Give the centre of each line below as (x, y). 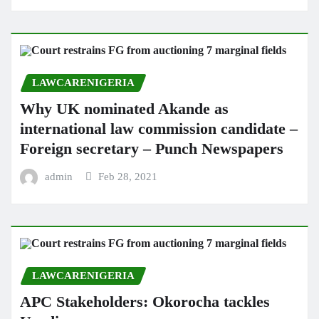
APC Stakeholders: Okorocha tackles (145, 301)
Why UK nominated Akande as (124, 108)
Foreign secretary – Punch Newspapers (152, 148)
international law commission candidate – (159, 128)
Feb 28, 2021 (128, 177)
